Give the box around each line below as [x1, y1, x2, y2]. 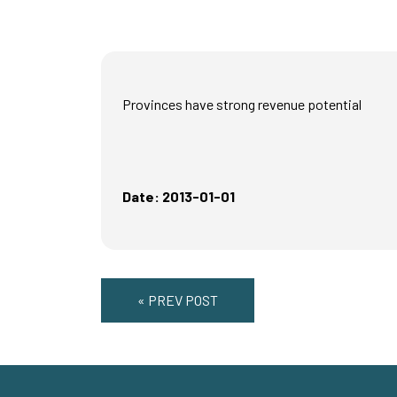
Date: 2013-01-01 [122, 188, 235, 206]
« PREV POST [137, 292, 218, 309]
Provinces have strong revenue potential [122, 96, 362, 113]
